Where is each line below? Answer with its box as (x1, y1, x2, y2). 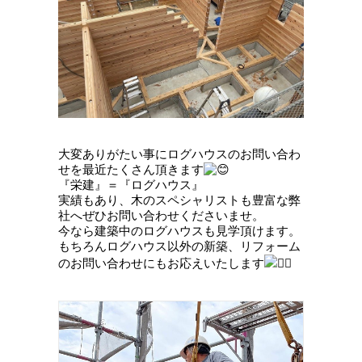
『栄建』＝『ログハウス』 (58, 179, 204, 192)
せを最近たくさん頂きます (58, 163, 204, 176)
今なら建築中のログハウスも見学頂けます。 (58, 225, 301, 238)
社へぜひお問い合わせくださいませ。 (58, 209, 264, 222)
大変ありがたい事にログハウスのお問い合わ (58, 148, 301, 161)
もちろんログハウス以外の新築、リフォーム (58, 240, 301, 253)
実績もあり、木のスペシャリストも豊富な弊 (58, 194, 301, 207)
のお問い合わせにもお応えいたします (58, 257, 264, 270)
